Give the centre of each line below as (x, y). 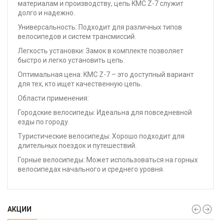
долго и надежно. (46, 13)
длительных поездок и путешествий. (77, 145)
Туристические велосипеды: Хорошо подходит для (101, 136)
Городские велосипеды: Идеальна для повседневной (105, 112)
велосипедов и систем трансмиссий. (77, 36)
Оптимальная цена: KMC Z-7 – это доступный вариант (106, 74)
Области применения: (53, 98)
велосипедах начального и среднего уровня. (91, 169)
